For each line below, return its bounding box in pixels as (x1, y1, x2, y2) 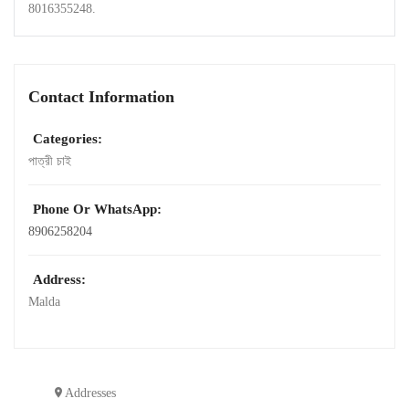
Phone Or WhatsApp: (33, 202, 162, 217)
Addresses (64, 386, 116, 401)
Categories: (33, 131, 102, 147)
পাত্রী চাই (28, 154, 71, 169)
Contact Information (28, 88, 174, 107)
